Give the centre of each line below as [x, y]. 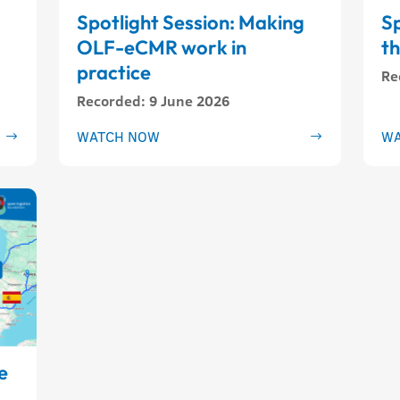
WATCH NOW [119, 136]
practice [114, 72]
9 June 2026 [190, 100]
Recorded [109, 100]
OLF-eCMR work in [162, 47]
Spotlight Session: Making [191, 22]
